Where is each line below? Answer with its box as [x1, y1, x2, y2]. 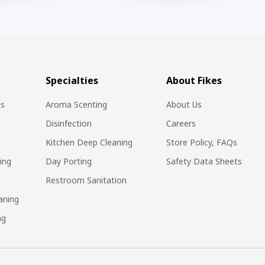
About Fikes [166, 73, 222, 87]
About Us [166, 98, 202, 110]
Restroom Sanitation [45, 174, 127, 186]
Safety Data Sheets [166, 155, 243, 167]
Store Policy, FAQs [166, 136, 238, 148]
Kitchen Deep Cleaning [45, 136, 132, 148]
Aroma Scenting [45, 98, 107, 110]
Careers [166, 117, 196, 129]
